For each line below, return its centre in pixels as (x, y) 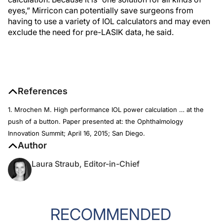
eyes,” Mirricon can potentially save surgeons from (101, 10)
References (43, 91)
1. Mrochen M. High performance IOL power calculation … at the (106, 110)
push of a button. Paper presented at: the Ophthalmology (95, 121)
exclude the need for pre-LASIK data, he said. (91, 32)
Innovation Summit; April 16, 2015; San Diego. (76, 133)
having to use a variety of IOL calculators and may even (109, 21)
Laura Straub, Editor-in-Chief (86, 164)
